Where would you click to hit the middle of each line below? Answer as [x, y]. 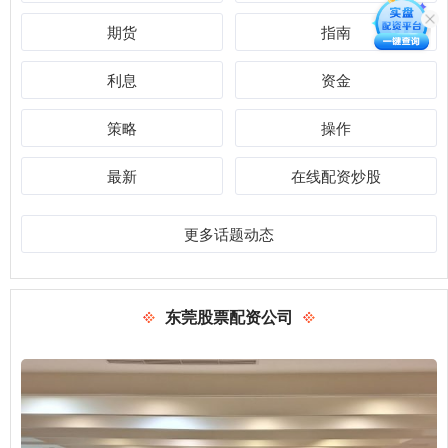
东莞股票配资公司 [229, 316]
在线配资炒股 [336, 175]
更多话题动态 [229, 233]
